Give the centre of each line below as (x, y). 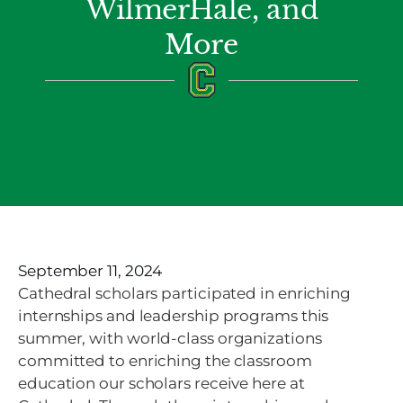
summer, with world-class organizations (170, 338)
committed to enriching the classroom (165, 361)
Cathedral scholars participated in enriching (185, 293)
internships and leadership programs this (174, 316)
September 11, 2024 (90, 271)
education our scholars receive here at (161, 383)
